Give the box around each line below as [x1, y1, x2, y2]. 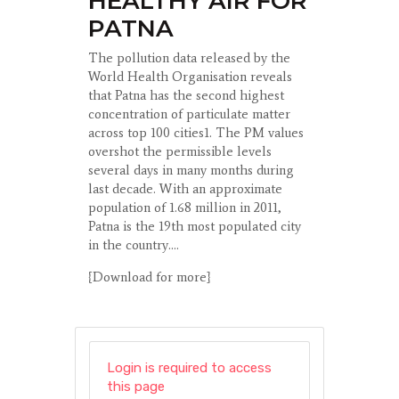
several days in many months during [88, 162, 294, 179]
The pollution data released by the [88, 50, 290, 67]
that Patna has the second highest [88, 87, 284, 104]
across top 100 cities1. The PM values [88, 125, 304, 142]
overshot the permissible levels [88, 143, 272, 160]
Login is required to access [106, 359, 272, 376]
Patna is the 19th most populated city [88, 218, 301, 235]
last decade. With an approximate [88, 181, 282, 198]
